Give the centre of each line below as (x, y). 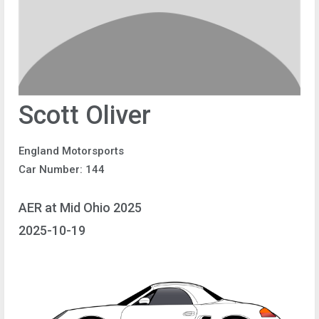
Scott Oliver (85, 115)
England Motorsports (71, 151)
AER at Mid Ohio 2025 (80, 207)
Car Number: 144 (62, 169)
